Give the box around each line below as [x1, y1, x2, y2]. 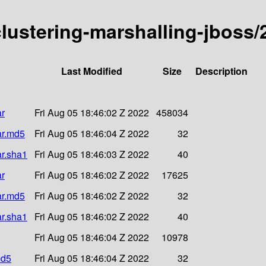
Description [195, 64, 248, 78]
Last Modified [61, 64, 122, 78]
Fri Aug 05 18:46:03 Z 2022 [34, 147, 149, 161]
